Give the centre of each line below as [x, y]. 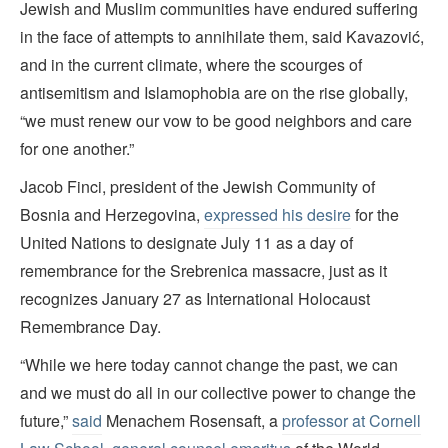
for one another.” [77, 148]
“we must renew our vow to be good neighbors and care [216, 120]
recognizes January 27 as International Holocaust [195, 298]
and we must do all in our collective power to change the [218, 392]
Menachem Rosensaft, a [192, 420]
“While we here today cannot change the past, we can [209, 364]
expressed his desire [277, 214]
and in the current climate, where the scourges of [191, 64]
